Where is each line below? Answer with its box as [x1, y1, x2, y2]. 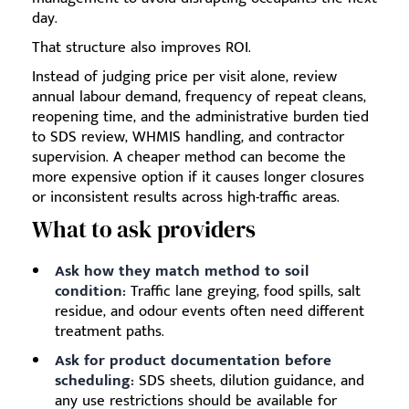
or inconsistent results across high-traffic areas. [32, 184, 340, 211]
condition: [55, 278, 126, 305]
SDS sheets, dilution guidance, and [134, 368, 364, 394]
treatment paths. [55, 319, 164, 345]
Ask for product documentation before [55, 348, 331, 374]
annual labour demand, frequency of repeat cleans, [32, 84, 366, 110]
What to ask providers [32, 214, 256, 246]
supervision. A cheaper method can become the [32, 144, 346, 171]
